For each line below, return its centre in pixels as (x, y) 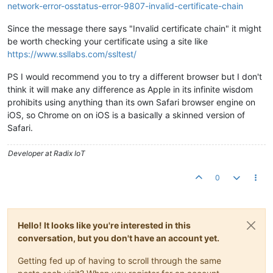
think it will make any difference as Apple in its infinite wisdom (130, 89)
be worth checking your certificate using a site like (108, 41)
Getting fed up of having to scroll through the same (119, 261)
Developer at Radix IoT (47, 153)
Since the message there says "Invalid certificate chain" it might (134, 28)
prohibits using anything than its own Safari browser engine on (131, 102)
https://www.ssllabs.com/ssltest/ (72, 54)
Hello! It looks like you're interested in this (104, 225)
